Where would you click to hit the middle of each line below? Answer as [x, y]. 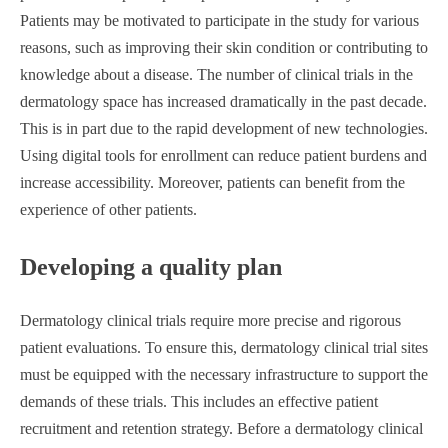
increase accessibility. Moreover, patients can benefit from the [212, 183]
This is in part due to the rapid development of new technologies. [224, 129]
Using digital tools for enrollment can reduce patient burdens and [223, 156]
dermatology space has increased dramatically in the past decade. [223, 102]
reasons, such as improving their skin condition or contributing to [224, 48]
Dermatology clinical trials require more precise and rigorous [210, 321]
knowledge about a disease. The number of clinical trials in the [216, 75]
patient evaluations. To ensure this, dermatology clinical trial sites [224, 348]
